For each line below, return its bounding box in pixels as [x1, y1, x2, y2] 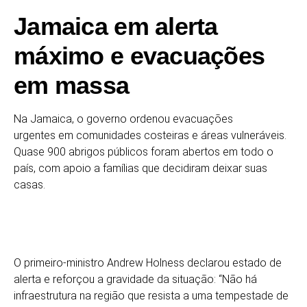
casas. [14, 178, 45, 192]
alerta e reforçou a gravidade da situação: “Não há [14, 273, 257, 286]
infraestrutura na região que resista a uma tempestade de [14, 289, 288, 303]
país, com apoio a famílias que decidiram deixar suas [14, 162, 267, 175]
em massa [14, 71, 130, 100]
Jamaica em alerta [14, 12, 218, 41]
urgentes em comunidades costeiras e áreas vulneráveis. [14, 129, 286, 143]
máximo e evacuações [14, 42, 265, 71]
